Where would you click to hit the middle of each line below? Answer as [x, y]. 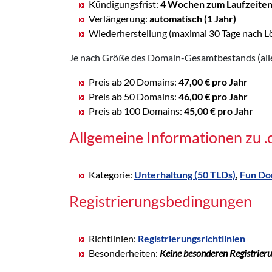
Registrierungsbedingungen [161, 201]
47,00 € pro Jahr [213, 81]
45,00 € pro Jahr [219, 110]
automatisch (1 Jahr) [193, 18]
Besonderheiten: [124, 253]
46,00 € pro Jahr [213, 96]
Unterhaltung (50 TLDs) [185, 174]
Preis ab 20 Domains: [134, 81]
